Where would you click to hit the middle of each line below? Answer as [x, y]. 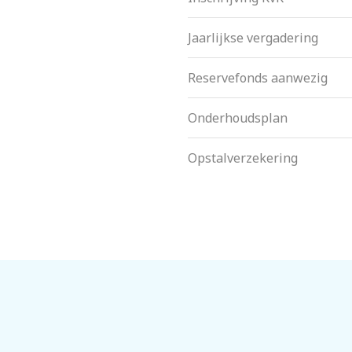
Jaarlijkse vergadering [253, 38]
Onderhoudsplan [238, 118]
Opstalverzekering [243, 158]
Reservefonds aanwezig [258, 78]
